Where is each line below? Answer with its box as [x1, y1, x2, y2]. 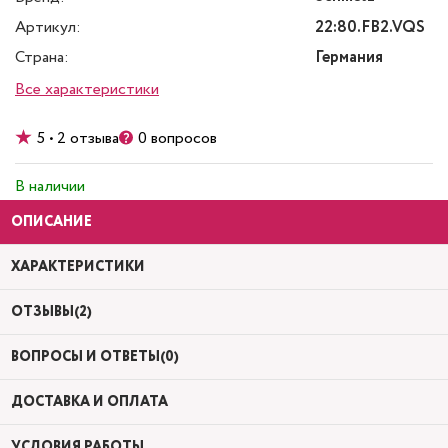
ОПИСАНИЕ [11, 212, 92, 232]
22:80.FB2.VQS [315, 16, 425, 39]
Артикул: [15, 16, 81, 39]
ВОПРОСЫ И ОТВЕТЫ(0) [11, 347, 179, 367]
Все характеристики [15, 78, 159, 101]
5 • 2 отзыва [37, 127, 119, 150]
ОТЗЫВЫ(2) [11, 302, 92, 322]
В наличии [15, 175, 85, 198]
